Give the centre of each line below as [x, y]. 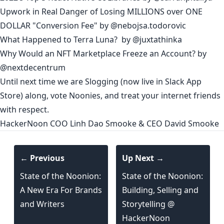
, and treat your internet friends [160, 95]
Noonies [85, 95]
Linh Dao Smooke [103, 123]
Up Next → [143, 158]
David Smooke [192, 123]
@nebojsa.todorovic [148, 25]
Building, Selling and [160, 190]
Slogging [102, 81]
